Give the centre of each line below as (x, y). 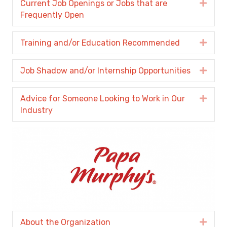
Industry (36, 110)
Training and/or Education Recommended (100, 43)
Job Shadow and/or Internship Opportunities (105, 71)
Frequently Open (52, 15)
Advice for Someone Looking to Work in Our (103, 99)
